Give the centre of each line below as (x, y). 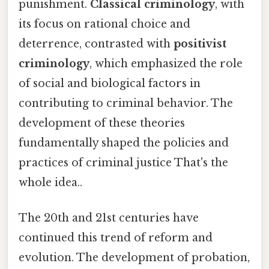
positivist (200, 44)
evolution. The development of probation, (134, 258)
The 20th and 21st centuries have (109, 218)
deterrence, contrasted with (96, 44)
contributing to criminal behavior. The (126, 103)
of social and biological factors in (110, 83)
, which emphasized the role (166, 63)
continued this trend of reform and (116, 238)
